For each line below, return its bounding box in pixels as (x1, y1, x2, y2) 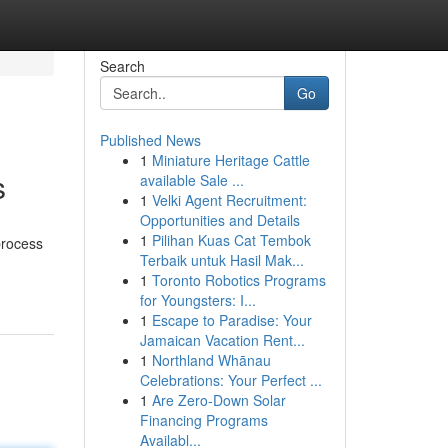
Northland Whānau (151, 350, 271, 370)
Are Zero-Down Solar (151, 390, 286, 410)
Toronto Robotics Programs (151, 270, 326, 290)
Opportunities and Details (139, 210, 300, 230)
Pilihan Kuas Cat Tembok (151, 230, 311, 250)
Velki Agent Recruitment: (151, 190, 307, 210)
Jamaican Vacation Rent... (139, 330, 305, 350)
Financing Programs (139, 410, 268, 430)
